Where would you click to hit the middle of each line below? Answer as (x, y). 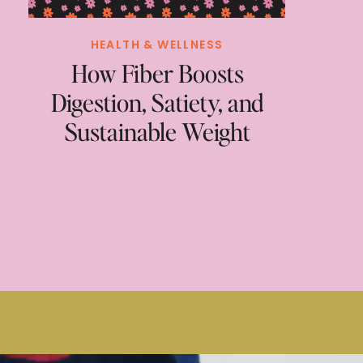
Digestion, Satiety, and (157, 102)
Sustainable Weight (157, 131)
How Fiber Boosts (157, 73)
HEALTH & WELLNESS (157, 45)
